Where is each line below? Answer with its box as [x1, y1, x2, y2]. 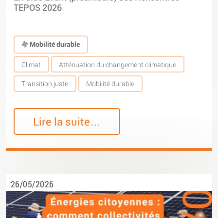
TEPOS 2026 [14, 1, 62, 13]
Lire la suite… [33, 114, 101, 129]
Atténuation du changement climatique [59, 59, 177, 69]
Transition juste [21, 79, 69, 89]
